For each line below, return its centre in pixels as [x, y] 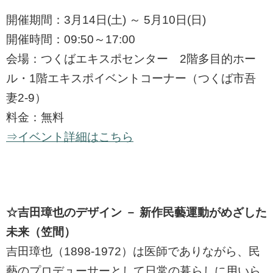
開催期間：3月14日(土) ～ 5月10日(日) [106, 20]
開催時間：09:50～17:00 [71, 40]
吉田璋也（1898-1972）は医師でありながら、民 [133, 252]
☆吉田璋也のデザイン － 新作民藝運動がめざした [136, 213]
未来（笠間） [41, 232]
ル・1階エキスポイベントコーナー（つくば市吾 [131, 79]
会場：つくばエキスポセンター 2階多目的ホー [131, 59]
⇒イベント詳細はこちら [70, 137]
